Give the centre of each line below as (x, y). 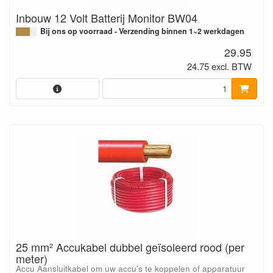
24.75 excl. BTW (220, 66)
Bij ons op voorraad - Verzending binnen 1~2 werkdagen (142, 31)
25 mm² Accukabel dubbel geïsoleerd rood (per (130, 247)
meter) (32, 258)
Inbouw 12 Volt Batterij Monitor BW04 (107, 17)
